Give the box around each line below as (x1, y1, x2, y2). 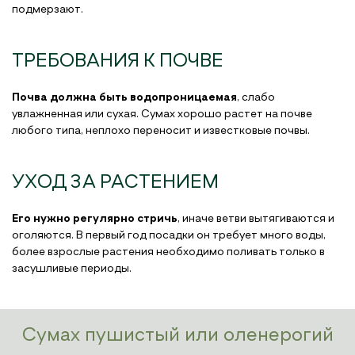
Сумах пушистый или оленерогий (21, 326, 334, 345)
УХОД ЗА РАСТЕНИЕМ (12, 174, 219, 193)
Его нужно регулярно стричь (12, 213, 177, 225)
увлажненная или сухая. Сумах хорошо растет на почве (12, 109, 312, 120)
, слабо (237, 92, 275, 104)
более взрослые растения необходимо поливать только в (12, 246, 325, 258)
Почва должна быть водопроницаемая (12, 92, 237, 104)
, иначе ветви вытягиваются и (177, 213, 334, 225)
